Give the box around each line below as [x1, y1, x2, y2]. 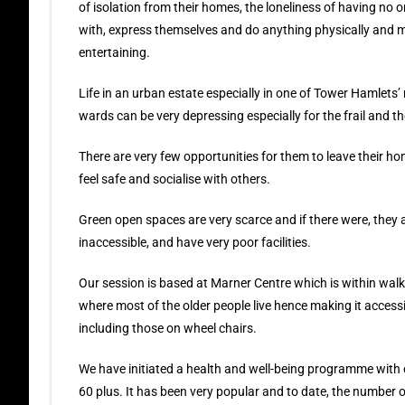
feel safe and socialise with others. [79, 172, 270, 186]
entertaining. [79, 45, 150, 60]
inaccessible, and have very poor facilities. [79, 235, 311, 250]
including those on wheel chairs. [79, 321, 257, 335]
